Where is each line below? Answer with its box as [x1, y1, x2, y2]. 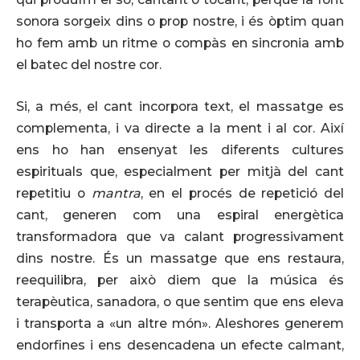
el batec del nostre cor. [16, 57, 162, 73]
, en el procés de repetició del [140, 185, 344, 201]
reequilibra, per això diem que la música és [16, 272, 344, 288]
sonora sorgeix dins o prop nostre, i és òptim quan [16, 14, 344, 30]
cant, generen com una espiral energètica [16, 207, 344, 223]
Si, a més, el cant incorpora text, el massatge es [16, 98, 344, 114]
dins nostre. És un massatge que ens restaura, [16, 250, 344, 266]
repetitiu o [16, 185, 92, 201]
